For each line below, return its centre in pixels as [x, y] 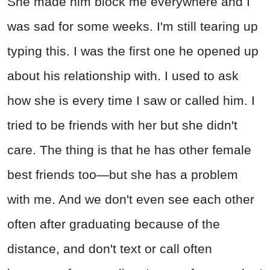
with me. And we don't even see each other [131, 199]
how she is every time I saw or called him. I [131, 100]
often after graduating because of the [114, 224]
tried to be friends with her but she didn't [122, 125]
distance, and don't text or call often [110, 248]
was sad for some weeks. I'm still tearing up [133, 26]
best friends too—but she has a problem [123, 174]
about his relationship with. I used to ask [123, 75]
